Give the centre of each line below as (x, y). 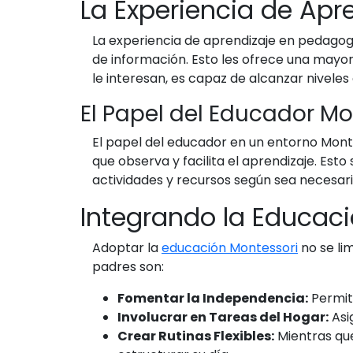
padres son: (128, 267)
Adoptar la (127, 248)
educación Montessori (230, 248)
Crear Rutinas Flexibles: (196, 336)
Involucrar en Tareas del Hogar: (223, 317)
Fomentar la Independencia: (213, 298)
